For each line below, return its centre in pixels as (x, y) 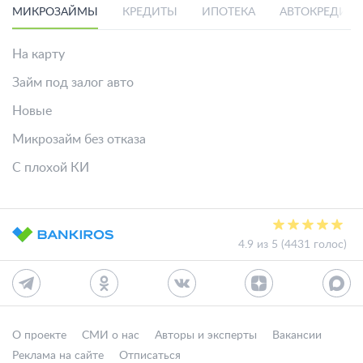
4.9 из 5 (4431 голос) (293, 245)
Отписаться (150, 356)
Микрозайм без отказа (79, 139)
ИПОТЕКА (228, 12)
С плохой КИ (51, 168)
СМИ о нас (111, 335)
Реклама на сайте (58, 356)
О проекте (39, 335)
